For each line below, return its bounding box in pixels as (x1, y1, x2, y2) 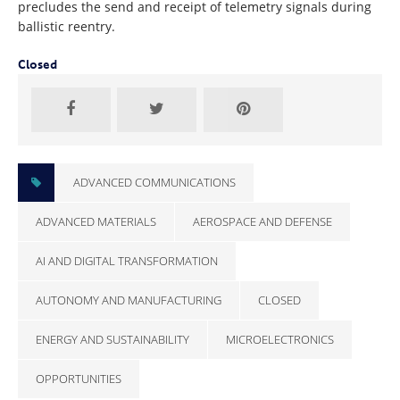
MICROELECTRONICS (226, 330, 334, 347)
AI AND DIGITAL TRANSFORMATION (36, 252, 218, 269)
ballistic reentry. (18, 17, 115, 35)
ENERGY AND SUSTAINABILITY (36, 330, 189, 347)
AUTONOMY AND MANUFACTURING (36, 291, 221, 308)
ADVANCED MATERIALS (36, 212, 156, 229)
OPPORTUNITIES (36, 370, 121, 387)
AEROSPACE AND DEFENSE (193, 212, 332, 229)
